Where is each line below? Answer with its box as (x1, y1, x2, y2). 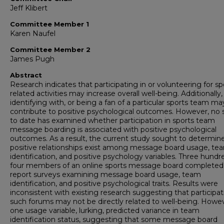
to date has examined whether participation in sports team (10, 116, 215, 125)
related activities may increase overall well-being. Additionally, (10, 89, 222, 98)
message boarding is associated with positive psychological (10, 125, 216, 134)
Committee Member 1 (10, 20, 89, 28)
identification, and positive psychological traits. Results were (10, 179, 218, 188)
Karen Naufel (10, 29, 55, 38)
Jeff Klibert (10, 3, 47, 13)
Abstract (10, 71, 42, 79)
